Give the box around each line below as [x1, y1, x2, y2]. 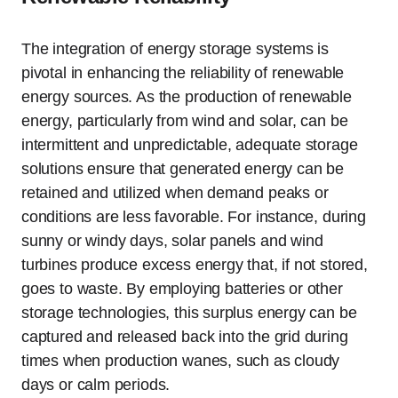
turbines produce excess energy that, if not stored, [21, 255, 368, 274]
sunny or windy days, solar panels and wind [21, 231, 323, 250]
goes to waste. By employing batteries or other [21, 279, 343, 298]
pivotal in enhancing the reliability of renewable [21, 63, 345, 82]
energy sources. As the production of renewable [21, 87, 352, 106]
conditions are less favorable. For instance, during [21, 207, 366, 226]
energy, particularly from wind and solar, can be [21, 111, 348, 130]
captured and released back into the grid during [21, 327, 348, 346]
